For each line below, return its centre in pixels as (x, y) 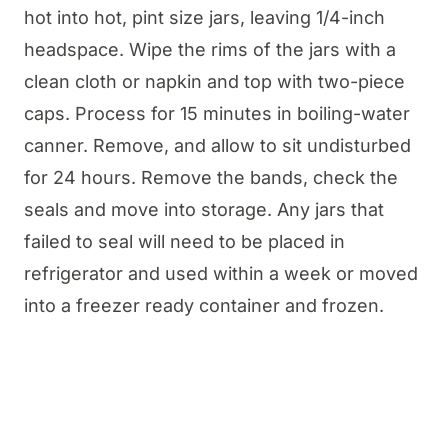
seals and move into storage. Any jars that (204, 209)
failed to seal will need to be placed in (184, 241)
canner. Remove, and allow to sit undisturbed (217, 145)
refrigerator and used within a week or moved (221, 273)
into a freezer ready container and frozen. (204, 305)
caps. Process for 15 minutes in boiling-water (217, 113)
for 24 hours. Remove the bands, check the (211, 177)
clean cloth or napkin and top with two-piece (214, 81)
